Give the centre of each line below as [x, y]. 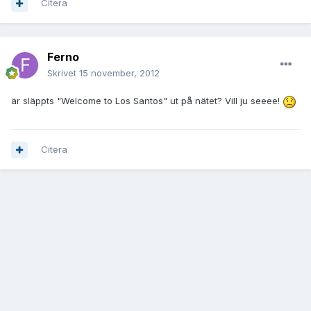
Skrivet [63, 73]
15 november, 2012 [119, 73]
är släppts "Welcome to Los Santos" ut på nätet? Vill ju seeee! [147, 101]
